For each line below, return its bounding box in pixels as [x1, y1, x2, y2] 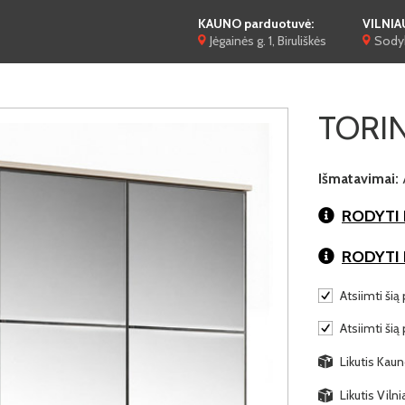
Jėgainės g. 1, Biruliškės [210, 32, 326, 49]
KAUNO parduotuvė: [198, 14, 314, 32]
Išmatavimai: [318, 170, 399, 187]
